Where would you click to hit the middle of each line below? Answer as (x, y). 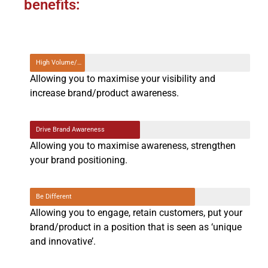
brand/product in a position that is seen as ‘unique (136, 227)
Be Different (54, 197)
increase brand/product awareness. (104, 93)
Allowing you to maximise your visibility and (123, 78)
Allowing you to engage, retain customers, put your (136, 213)
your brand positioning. (79, 160)
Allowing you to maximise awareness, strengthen (133, 146)
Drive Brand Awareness (70, 130)
